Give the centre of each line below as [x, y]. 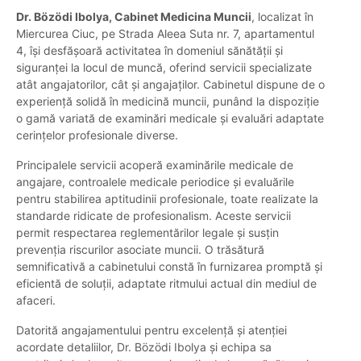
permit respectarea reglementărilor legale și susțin [147, 233]
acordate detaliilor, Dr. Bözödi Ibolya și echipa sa [144, 347]
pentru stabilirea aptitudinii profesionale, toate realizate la [167, 199]
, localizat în [282, 17]
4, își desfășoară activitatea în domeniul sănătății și [149, 51]
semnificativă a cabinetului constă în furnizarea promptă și [169, 267]
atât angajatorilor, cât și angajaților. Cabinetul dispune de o [170, 85]
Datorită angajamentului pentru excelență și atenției [151, 330]
